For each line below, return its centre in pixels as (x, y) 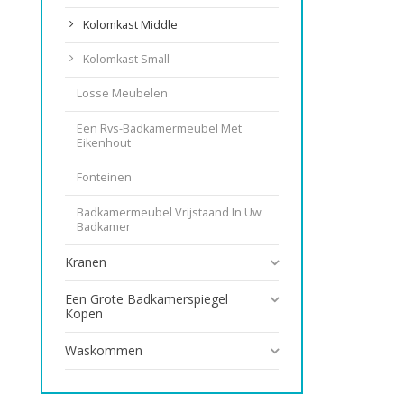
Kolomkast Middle (130, 24)
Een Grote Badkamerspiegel (147, 298)
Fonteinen (105, 178)
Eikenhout (104, 142)
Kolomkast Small (126, 60)
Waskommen (104, 351)
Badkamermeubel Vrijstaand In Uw (170, 213)
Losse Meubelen (123, 94)
